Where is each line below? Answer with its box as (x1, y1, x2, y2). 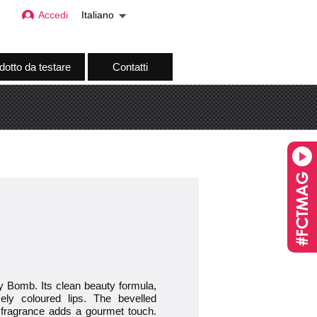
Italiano (81, 10, 114, 21)
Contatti (112, 61, 148, 73)
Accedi (38, 10, 68, 21)
